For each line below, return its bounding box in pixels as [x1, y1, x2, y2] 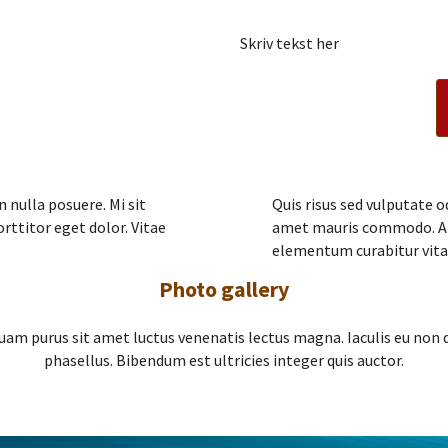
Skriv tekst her [240, 33, 339, 54]
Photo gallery [159, 275, 289, 304]
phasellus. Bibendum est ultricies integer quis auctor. [44, 350, 404, 371]
